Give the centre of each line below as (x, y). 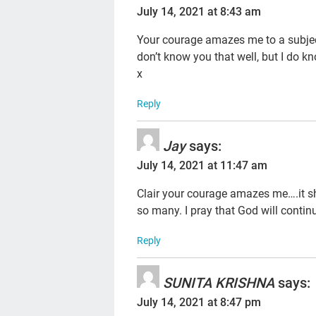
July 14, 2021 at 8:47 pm (199, 302)
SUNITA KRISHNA (219, 282)
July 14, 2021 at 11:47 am (202, 165)
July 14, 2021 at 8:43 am (199, 11)
